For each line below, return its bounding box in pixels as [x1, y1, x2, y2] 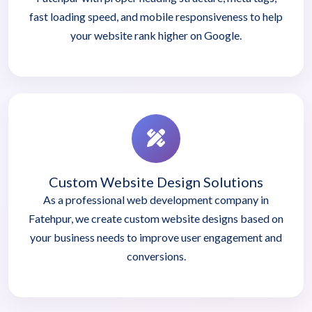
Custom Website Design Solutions [49, 173, 263, 190]
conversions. [126, 249, 186, 263]
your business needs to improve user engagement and [30, 230, 282, 244]
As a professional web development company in [43, 192, 269, 206]
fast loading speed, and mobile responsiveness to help [29, 9, 283, 23]
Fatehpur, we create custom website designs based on [29, 211, 283, 225]
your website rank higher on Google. [70, 28, 242, 42]
